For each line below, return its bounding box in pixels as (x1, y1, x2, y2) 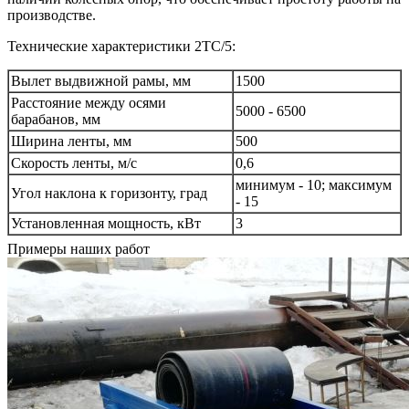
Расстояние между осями (11, 95, 166, 111)
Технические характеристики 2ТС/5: (7, 38, 236, 55)
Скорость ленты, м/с (11, 155, 137, 172)
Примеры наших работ (7, 241, 150, 257)
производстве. (7, 7, 96, 24)
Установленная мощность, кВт (11, 215, 201, 232)
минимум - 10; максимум (236, 177, 392, 194)
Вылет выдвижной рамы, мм (11, 73, 191, 89)
